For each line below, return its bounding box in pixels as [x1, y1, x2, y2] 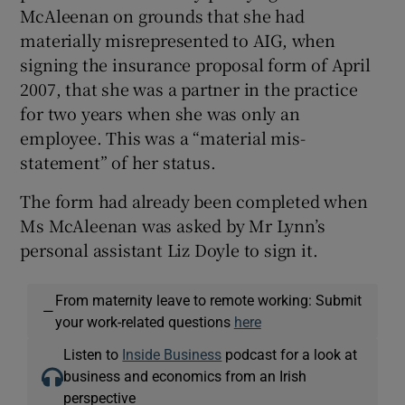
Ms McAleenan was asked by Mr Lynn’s [20, 213, 325, 237]
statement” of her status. [20, 150, 216, 174]
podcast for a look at [221, 347, 358, 362]
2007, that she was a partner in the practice [20, 77, 358, 100]
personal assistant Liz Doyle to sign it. [20, 238, 318, 261]
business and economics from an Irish [63, 369, 307, 383]
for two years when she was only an [20, 101, 300, 125]
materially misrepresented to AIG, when [20, 28, 335, 52]
